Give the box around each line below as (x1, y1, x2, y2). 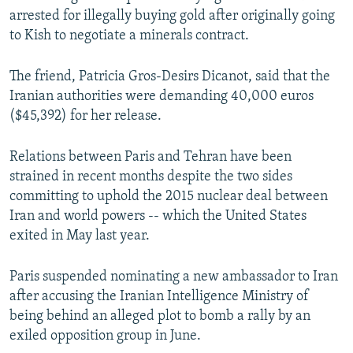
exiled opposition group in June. (9, 329, 201, 344)
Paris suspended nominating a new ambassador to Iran (9, 269, 338, 285)
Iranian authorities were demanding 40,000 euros (9, 89, 314, 105)
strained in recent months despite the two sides (9, 169, 292, 185)
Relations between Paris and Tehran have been (9, 150, 292, 165)
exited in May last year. (9, 229, 150, 244)
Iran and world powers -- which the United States (9, 209, 307, 225)
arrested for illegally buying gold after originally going (9, 9, 335, 24)
